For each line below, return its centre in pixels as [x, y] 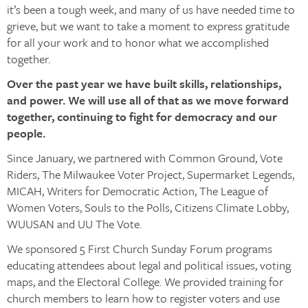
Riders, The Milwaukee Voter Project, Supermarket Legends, [151, 174]
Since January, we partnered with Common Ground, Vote [145, 158]
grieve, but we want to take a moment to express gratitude [148, 26]
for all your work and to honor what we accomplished [138, 42]
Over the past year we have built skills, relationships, [144, 84]
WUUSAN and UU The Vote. [74, 224]
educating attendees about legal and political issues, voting [149, 265]
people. [26, 133]
